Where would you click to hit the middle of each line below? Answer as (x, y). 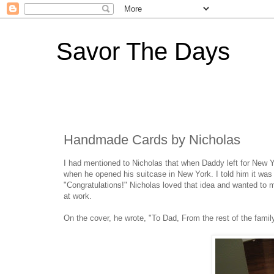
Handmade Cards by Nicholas (152, 139)
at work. (78, 196)
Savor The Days (143, 51)
